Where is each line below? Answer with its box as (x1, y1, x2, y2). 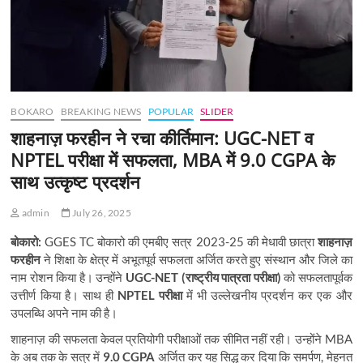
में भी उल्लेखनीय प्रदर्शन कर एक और (181, 287, 352, 302)
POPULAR (147, 105, 194, 117)
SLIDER (200, 105, 234, 117)
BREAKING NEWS (60, 105, 142, 117)
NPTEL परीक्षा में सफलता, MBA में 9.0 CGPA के (11, 147, 335, 172)
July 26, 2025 (70, 206, 131, 219)
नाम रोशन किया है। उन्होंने (11, 269, 126, 284)
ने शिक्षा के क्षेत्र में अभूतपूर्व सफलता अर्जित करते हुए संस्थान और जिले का (41, 251, 352, 267)
